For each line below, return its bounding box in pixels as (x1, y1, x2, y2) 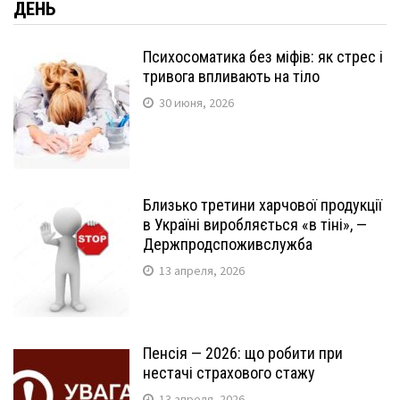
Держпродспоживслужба (143, 235, 312, 254)
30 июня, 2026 (159, 95, 234, 111)
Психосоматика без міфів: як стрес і (143, 47, 383, 66)
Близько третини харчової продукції (143, 196, 382, 214)
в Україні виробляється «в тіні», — (143, 215, 367, 234)
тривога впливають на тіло (143, 67, 320, 86)
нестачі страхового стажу (143, 363, 315, 382)
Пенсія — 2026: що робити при (143, 344, 343, 362)
